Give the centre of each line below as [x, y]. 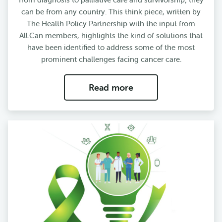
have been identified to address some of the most [111, 48]
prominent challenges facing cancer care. [111, 59]
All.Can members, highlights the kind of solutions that [111, 36]
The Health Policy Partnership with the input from [111, 24]
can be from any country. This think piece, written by [111, 12]
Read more [111, 88]
